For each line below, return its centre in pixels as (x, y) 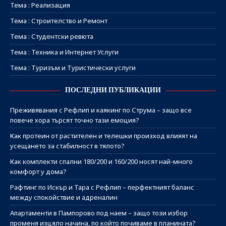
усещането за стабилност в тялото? (67, 146)
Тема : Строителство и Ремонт (59, 21)
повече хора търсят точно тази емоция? (75, 120)
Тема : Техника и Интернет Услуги (64, 52)
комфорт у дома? (38, 172)
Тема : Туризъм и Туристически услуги (73, 68)
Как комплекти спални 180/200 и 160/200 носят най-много (101, 162)
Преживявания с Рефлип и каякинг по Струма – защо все (101, 110)
